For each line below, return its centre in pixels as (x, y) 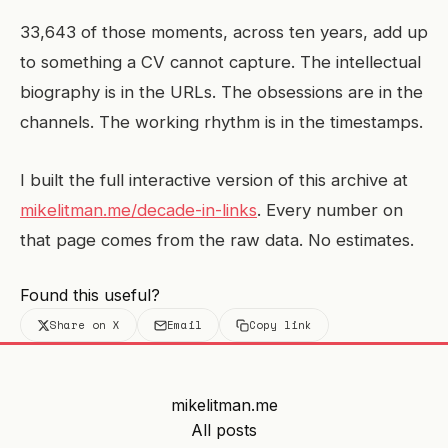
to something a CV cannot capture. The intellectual (220, 62)
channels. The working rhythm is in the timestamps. (221, 122)
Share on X (85, 325)
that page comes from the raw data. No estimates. (217, 240)
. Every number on (330, 210)
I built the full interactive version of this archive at (214, 180)
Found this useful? (90, 295)
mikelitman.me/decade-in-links (138, 210)
